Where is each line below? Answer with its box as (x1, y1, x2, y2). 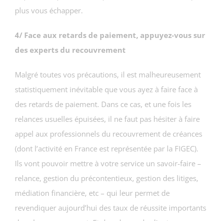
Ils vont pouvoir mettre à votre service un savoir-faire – (15, 158, 201, 168)
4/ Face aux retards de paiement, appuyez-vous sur (15, 30, 205, 40)
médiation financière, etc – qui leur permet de (15, 187, 170, 198)
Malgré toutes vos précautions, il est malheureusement (15, 69, 201, 79)
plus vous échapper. (15, 5, 83, 15)
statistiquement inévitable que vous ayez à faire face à (15, 84, 198, 94)
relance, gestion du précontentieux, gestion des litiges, (15, 173, 198, 183)
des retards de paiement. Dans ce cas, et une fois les (15, 99, 191, 109)
